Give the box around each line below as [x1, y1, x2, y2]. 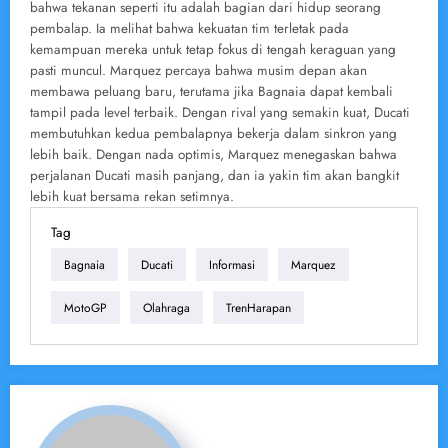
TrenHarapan [226, 298, 291, 317]
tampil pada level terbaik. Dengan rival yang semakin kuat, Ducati [30, 103, 410, 123]
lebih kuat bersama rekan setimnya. [30, 187, 234, 207]
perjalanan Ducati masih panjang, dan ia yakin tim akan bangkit [30, 166, 399, 186]
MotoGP [64, 298, 107, 317]
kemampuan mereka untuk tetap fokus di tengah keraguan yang [30, 40, 396, 60]
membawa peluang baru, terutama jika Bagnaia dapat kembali [30, 82, 393, 102]
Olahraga [143, 298, 190, 317]
